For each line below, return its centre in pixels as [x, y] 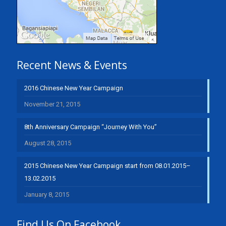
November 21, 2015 [52, 104]
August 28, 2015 [48, 143]
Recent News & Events [72, 65]
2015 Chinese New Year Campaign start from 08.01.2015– [107, 166]
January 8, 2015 [47, 194]
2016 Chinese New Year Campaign [74, 88]
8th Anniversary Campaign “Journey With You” [91, 127]
